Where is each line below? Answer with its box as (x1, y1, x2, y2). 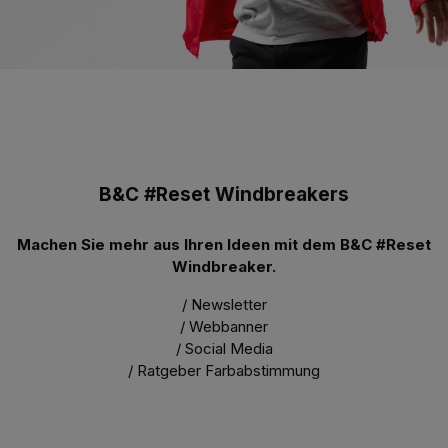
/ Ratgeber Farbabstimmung (128, 361, 320, 381)
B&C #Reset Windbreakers (99, 183, 349, 207)
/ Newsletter (181, 295, 267, 315)
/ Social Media (175, 339, 273, 359)
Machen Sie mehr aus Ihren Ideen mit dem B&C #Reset (17, 235, 431, 255)
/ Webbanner (180, 317, 268, 337)
